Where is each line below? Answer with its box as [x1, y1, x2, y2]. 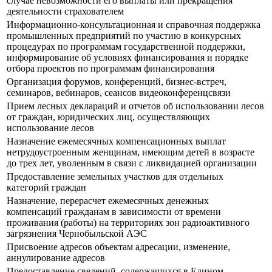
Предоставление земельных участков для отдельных [7, 171, 223, 182]
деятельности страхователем [7, 6, 124, 17]
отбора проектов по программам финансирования [7, 63, 214, 74]
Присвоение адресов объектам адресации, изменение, [7, 242, 230, 253]
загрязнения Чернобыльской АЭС [7, 228, 147, 239]
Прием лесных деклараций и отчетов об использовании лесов [7, 101, 264, 112]
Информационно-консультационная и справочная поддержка [7, 19, 260, 30]
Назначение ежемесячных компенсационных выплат [7, 136, 226, 147]
